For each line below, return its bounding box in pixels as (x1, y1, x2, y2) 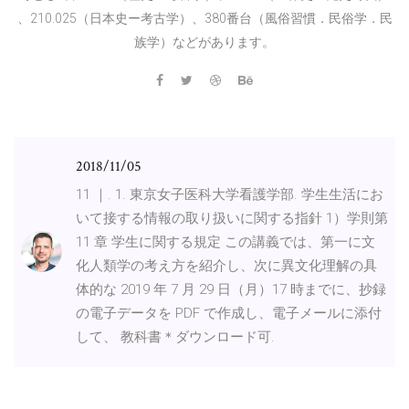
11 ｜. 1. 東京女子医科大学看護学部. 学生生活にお (76, 185, 383, 203)
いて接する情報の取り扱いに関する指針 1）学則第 (76, 209, 388, 226)
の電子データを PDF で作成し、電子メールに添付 (76, 304, 382, 321)
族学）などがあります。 (134, 34, 275, 49)
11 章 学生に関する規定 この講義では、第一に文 (76, 233, 375, 250)
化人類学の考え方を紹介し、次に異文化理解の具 (76, 257, 377, 274)
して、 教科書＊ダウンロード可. (76, 328, 275, 345)
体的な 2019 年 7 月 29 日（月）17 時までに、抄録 (76, 280, 386, 298)
